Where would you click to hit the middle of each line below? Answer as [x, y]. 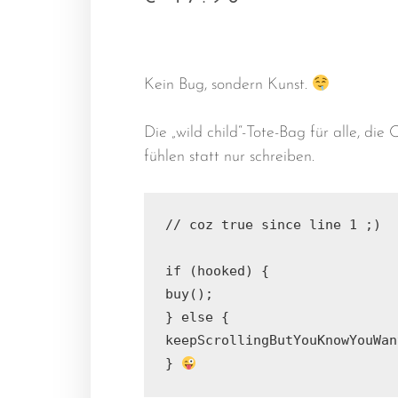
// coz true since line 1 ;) [273, 225]
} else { [197, 318]
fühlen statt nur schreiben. [229, 157]
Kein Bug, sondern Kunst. [228, 85]
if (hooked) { [217, 271]
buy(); [189, 295]
